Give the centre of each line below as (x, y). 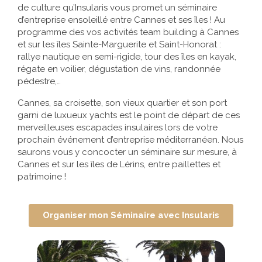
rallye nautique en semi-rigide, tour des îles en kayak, (127, 56)
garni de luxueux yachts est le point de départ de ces (129, 115)
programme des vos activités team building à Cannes (128, 32)
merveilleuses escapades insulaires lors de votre (118, 127)
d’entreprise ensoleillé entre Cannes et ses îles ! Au (121, 20)
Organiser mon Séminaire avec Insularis (131, 215)
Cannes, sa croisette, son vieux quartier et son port (122, 103)
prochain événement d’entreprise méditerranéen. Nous (130, 139)
